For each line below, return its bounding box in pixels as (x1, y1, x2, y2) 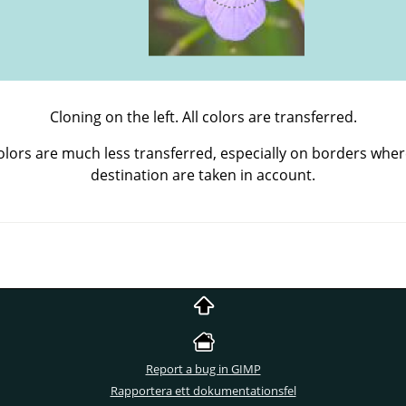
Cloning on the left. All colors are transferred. (49, 107, 357, 128)
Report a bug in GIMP (145, 360, 261, 377)
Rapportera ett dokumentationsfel (110, 382, 296, 399)
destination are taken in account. (91, 165, 315, 186)
